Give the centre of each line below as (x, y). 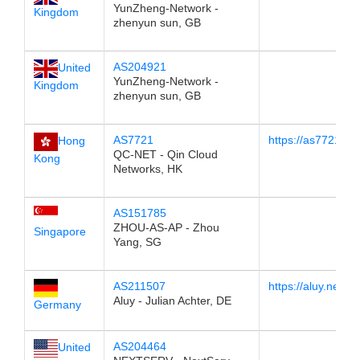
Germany (57, 304)
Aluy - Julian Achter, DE (172, 301)
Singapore (59, 231)
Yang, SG (137, 242)
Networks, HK (147, 169)
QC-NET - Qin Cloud (165, 154)
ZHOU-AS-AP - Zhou (166, 227)
